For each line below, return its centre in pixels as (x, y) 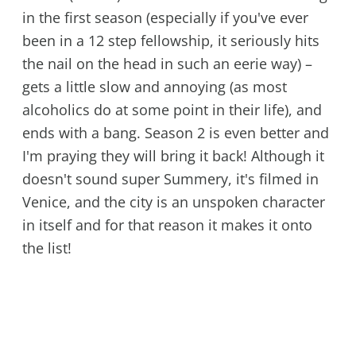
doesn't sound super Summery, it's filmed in (170, 178)
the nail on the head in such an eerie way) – (167, 63)
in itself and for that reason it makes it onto (167, 224)
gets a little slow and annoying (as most (154, 86)
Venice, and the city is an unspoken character (173, 201)
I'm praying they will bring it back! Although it (173, 155)
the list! (46, 248)
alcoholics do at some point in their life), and (172, 109)
